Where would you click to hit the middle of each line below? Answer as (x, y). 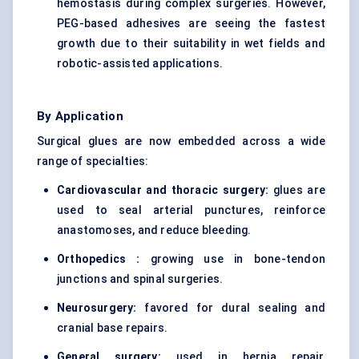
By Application (80, 117)
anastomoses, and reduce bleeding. (154, 230)
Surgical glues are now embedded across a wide (181, 141)
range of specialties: (93, 161)
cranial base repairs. (113, 328)
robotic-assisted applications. (140, 64)
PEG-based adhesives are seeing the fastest (191, 24)
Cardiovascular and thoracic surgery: (163, 190)
